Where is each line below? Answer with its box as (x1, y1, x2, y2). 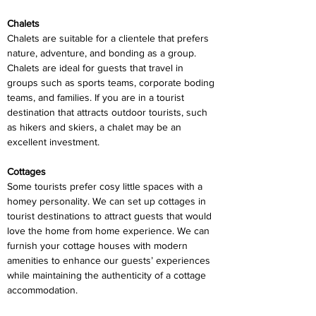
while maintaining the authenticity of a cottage (7, 269, 209, 281)
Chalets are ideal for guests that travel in (7, 62, 186, 73)
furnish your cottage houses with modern (7, 240, 190, 251)
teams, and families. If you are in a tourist (7, 92, 187, 103)
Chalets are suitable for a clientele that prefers (7, 32, 212, 44)
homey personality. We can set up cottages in (7, 195, 209, 207)
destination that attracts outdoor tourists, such (7, 107, 210, 118)
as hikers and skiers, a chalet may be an (7, 121, 184, 133)
